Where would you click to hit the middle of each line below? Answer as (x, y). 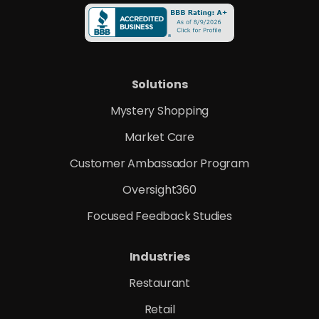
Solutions (159, 84)
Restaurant (159, 283)
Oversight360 (159, 189)
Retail (159, 309)
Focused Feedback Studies (159, 216)
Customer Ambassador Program (159, 163)
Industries (159, 256)
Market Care (159, 137)
